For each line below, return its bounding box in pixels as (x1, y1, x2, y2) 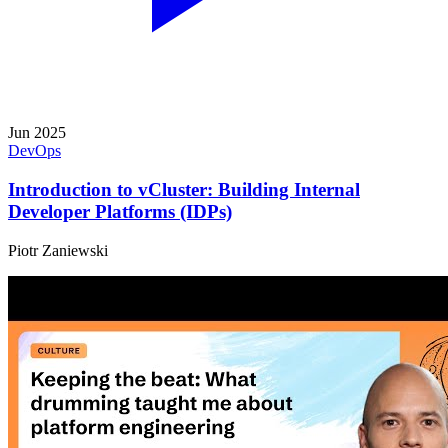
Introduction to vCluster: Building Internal (8, 178, 360, 200)
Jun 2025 (8, 124, 66, 142)
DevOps (8, 142, 61, 160)
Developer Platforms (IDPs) (8, 200, 232, 222)
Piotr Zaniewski (8, 241, 108, 259)
